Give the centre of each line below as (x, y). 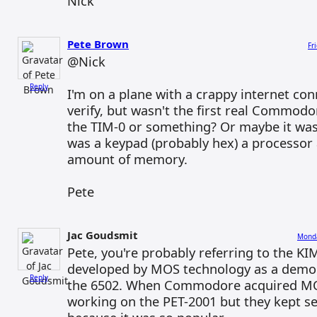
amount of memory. (127, 159)
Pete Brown (98, 44)
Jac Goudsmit (103, 235)
